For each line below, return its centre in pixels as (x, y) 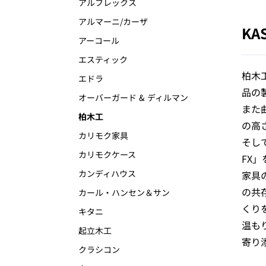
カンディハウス (107, 173)
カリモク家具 (103, 135)
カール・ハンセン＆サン (124, 192)
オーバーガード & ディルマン (133, 97)
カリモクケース (107, 154)
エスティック (103, 59)
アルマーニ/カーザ (113, 21)
